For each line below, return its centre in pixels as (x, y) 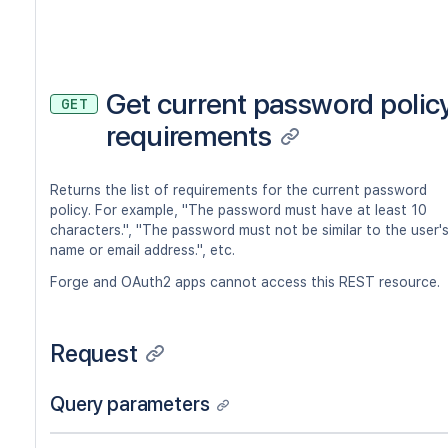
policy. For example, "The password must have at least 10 (238, 210)
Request (94, 353)
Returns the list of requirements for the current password (238, 190)
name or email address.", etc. (142, 250)
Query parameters (130, 404)
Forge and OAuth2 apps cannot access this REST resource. (245, 282)
